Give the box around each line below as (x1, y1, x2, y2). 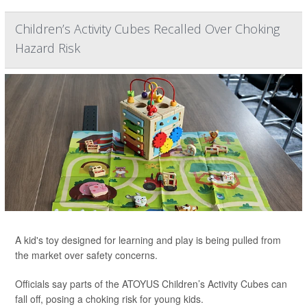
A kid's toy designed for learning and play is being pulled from (15, 233, 281, 247)
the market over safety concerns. (15, 248, 158, 262)
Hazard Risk (15, 40, 80, 57)
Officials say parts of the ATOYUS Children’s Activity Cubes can (15, 277, 287, 291)
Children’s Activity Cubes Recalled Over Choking (15, 21, 280, 38)
